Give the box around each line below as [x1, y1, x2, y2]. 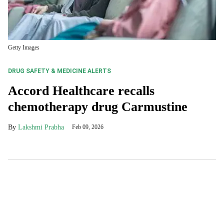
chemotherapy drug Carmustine [8, 99, 187, 114]
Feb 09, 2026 [72, 123, 103, 130]
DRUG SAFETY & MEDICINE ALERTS [8, 67, 111, 74]
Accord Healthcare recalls [8, 83, 154, 98]
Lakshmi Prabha [18, 123, 64, 131]
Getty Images [8, 44, 39, 51]
